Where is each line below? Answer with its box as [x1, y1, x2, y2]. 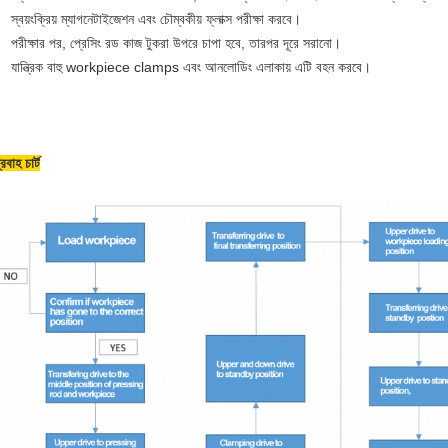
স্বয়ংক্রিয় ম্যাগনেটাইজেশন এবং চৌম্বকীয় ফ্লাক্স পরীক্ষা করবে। [11, 11, 301, 27]
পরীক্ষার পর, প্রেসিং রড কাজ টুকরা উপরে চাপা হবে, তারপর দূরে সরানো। [11, 35, 341, 51]
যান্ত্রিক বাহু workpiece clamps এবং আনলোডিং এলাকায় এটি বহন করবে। [11, 59, 371, 75]
